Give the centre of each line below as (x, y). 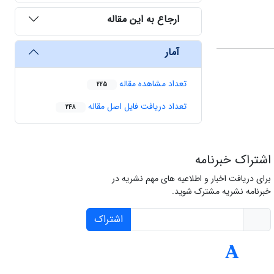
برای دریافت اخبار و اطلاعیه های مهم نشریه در (191, 179)
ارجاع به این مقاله (143, 19)
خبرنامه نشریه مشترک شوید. (221, 192)
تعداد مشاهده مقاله (152, 84)
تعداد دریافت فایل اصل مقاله (136, 107)
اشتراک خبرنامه (233, 160)
